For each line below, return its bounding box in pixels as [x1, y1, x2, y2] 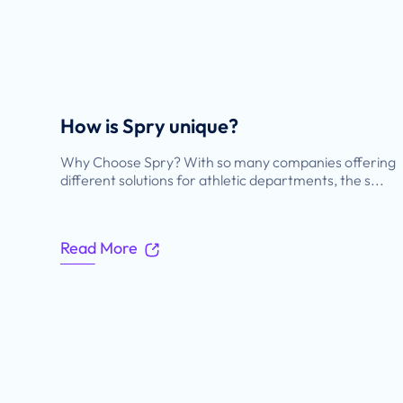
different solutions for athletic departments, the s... [60, 171, 385, 190]
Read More [60, 237, 139, 259]
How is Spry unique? [60, 113, 239, 139]
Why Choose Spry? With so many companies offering [60, 153, 397, 172]
